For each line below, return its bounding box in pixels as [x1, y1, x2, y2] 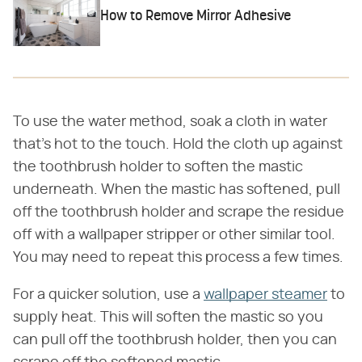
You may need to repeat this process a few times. [13, 250, 343, 265]
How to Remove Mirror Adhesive [100, 8, 292, 24]
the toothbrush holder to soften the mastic [13, 159, 303, 175]
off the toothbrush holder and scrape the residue [13, 204, 344, 220]
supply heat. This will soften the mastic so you [13, 309, 323, 325]
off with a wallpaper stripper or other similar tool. [13, 227, 335, 242]
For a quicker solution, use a [13, 287, 204, 302]
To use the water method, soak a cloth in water [13, 114, 327, 129]
